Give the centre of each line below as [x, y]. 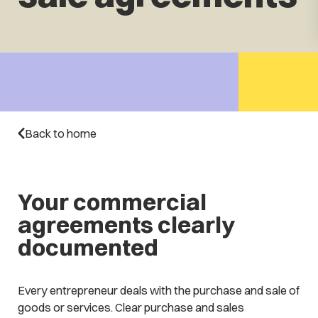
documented [88, 247]
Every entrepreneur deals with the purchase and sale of [158, 291]
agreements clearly [126, 225]
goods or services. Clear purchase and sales [131, 308]
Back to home [60, 133]
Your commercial [112, 202]
